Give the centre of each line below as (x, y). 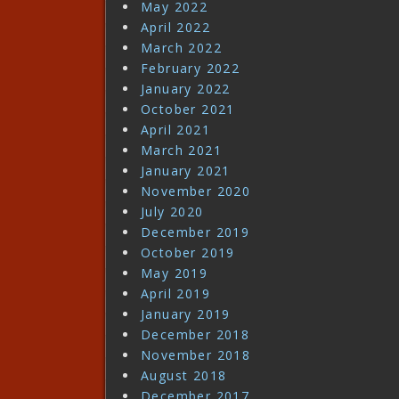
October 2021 (188, 109)
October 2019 (188, 252)
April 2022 (175, 27)
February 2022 (191, 68)
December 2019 (195, 232)
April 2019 (175, 293)
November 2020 (196, 191)
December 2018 (195, 334)
